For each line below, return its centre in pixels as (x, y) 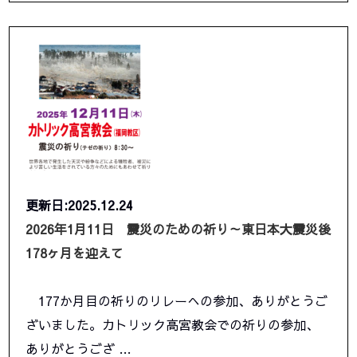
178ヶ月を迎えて (75, 253)
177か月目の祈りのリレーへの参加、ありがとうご (177, 301)
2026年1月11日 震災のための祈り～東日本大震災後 (178, 229)
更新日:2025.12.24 (80, 205)
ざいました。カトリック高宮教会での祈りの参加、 (173, 325)
